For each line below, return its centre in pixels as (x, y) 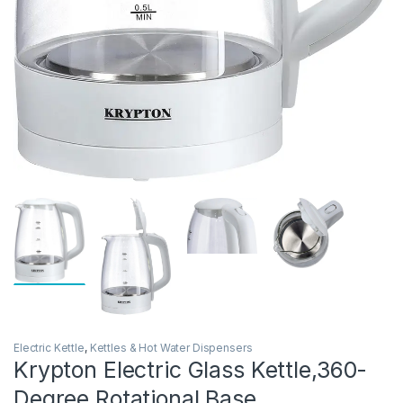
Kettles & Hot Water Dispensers (171, 348)
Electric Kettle (49, 348)
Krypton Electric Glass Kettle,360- (191, 370)
